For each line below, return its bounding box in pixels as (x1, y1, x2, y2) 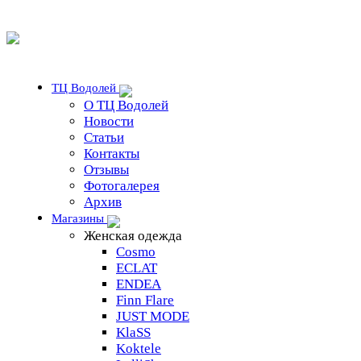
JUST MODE (116, 309, 189, 324)
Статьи (84, 130, 124, 145)
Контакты (84, 146, 139, 161)
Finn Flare (116, 293, 174, 308)
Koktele (116, 341, 161, 356)
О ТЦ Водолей (84, 98, 168, 113)
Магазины (52, 211, 107, 225)
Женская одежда (84, 228, 182, 243)
